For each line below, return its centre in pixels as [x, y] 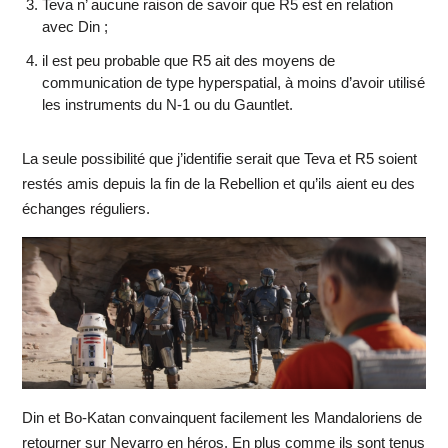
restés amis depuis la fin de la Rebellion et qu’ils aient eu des [218, 184]
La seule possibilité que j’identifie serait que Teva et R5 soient [219, 159]
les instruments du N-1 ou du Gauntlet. [167, 105]
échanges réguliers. [85, 209]
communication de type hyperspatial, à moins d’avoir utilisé [233, 83]
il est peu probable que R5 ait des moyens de [188, 61]
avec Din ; [74, 27]
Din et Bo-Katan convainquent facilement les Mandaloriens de [221, 417]
